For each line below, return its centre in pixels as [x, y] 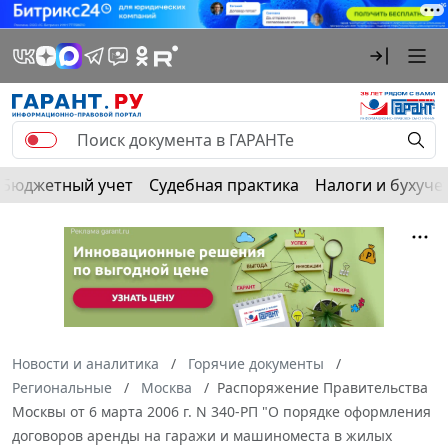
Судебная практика [224, 184]
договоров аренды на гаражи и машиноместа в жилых [202, 435]
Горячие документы [256, 363]
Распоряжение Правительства [322, 387]
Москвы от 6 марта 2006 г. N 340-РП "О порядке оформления [221, 411]
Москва [166, 387]
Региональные [62, 387]
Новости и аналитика [85, 363]
